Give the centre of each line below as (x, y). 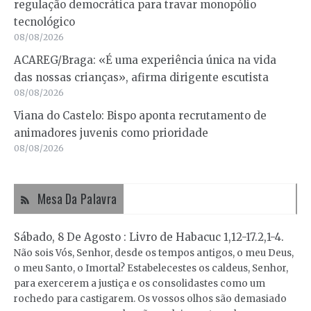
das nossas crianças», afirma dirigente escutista (141, 78)
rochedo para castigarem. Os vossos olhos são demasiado (150, 299)
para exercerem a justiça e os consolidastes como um (140, 284)
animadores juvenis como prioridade (111, 133)
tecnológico (44, 22)
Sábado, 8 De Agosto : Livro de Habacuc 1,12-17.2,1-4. (149, 237)
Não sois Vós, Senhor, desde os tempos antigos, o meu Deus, (154, 253)
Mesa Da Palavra (77, 199)
